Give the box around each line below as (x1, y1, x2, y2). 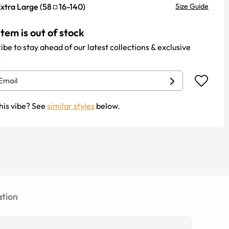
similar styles (47, 101, 95, 111)
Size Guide (175, 2, 209, 11)
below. (95, 101, 120, 111)
